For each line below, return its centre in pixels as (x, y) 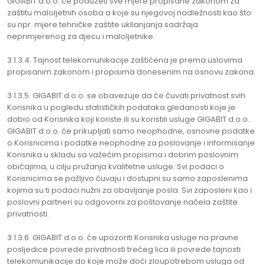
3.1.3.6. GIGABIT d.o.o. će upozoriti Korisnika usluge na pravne (123, 237)
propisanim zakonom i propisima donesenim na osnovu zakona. (131, 72)
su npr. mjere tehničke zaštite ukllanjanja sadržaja (103, 25)
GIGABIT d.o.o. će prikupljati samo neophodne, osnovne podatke (131, 131)
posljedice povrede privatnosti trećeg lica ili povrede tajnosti (124, 249)
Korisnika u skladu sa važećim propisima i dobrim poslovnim (123, 155)
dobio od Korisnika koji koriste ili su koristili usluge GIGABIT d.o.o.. (129, 119)
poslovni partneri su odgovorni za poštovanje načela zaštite (122, 202)
